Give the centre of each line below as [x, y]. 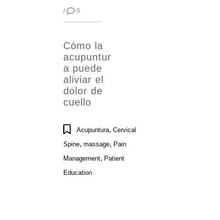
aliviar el [83, 80]
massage [96, 144]
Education [78, 173]
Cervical [124, 130]
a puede [83, 68]
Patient [114, 158]
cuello [77, 102]
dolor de [83, 91]
